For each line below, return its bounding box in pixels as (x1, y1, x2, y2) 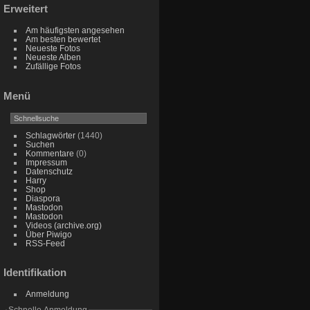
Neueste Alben (25, 52, 81, 62)
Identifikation (3, 266, 66, 279)
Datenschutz (25, 166, 73, 176)
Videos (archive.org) (25, 220, 102, 230)
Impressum (25, 157, 67, 167)
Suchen (25, 139, 55, 149)
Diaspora (25, 193, 60, 203)
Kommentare (25, 148, 74, 158)
